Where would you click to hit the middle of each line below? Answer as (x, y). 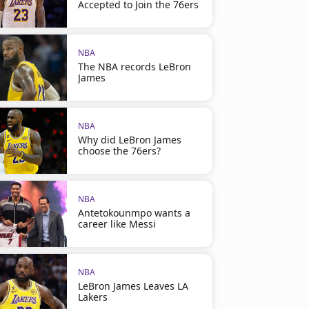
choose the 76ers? (119, 151)
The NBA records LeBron (134, 67)
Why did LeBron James (129, 140)
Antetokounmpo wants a (134, 213)
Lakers (92, 297)
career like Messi (117, 224)
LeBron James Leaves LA (133, 286)
